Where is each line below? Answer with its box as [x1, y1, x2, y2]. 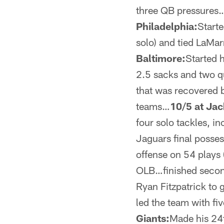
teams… [136, 100, 170, 112]
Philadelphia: [136, 20, 197, 32]
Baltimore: [136, 52, 185, 64]
